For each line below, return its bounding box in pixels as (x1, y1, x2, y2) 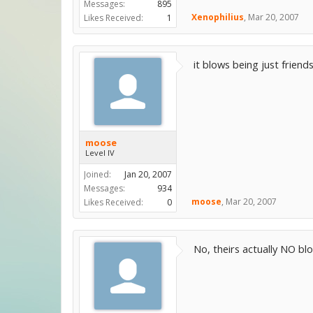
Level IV (85, 147, 115, 158)
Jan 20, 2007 (124, 168, 172, 180)
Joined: (84, 168, 111, 180)
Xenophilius (191, 11, 244, 23)
